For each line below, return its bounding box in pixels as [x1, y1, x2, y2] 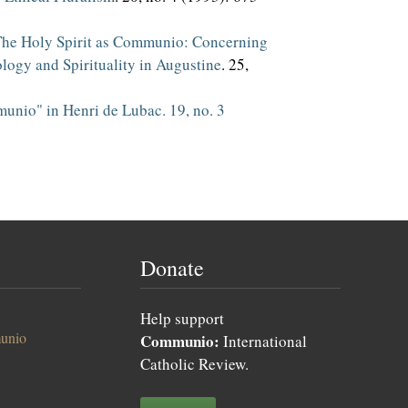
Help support [140, 308, 224, 329]
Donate [140, 253, 204, 282]
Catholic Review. [140, 353, 249, 374]
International [219, 331, 307, 352]
